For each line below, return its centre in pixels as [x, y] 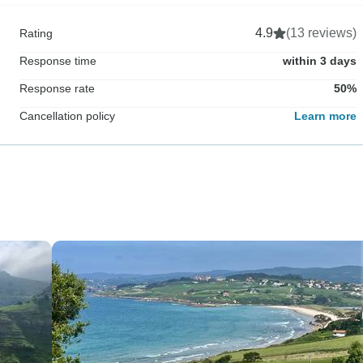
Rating [36, 33]
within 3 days [320, 60]
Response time [58, 60]
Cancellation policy [67, 115]
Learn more [325, 115]
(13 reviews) [321, 32]
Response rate [57, 88]
